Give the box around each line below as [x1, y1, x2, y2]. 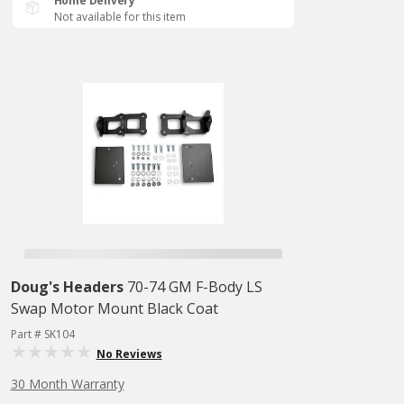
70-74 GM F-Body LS [126, 277, 262, 297]
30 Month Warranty [10, 375, 124, 392]
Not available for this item [53, 9, 186, 24]
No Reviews [96, 346, 162, 362]
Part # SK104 [10, 326, 75, 342]
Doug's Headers [10, 277, 124, 297]
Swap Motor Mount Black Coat [10, 298, 218, 318]
